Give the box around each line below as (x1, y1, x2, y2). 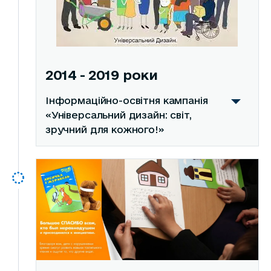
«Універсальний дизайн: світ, (45, 109, 192, 121)
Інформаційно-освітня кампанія (45, 95, 208, 106)
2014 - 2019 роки (45, 67, 158, 83)
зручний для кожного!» (45, 124, 165, 135)
